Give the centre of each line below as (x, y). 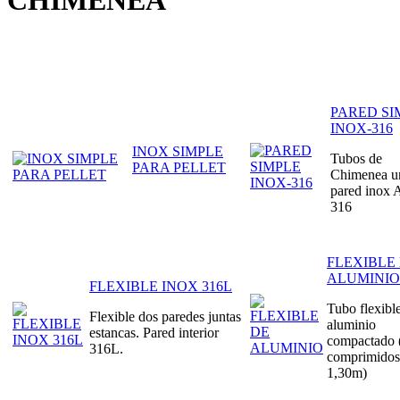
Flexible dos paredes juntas (165, 316)
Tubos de (356, 158)
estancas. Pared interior (154, 332)
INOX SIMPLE (178, 151)
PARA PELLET (179, 167)
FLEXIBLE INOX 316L (161, 286)
